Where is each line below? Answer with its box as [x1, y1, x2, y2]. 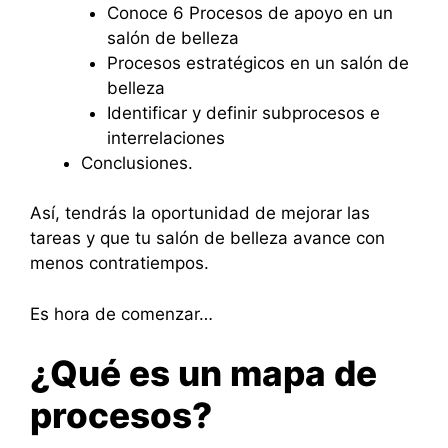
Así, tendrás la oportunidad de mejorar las [30, 203, 370, 223]
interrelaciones [106, 127, 225, 148]
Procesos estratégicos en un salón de [106, 52, 409, 73]
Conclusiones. [81, 152, 193, 173]
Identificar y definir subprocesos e [106, 102, 380, 123]
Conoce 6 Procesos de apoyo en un [106, 2, 393, 23]
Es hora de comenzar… [30, 303, 213, 324]
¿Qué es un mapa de [30, 352, 377, 394]
